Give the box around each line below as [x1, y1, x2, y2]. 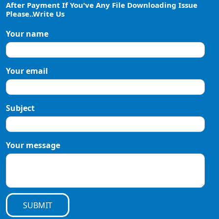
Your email [6, 66, 48, 77]
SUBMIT [23, 200, 52, 211]
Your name [6, 28, 48, 40]
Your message [6, 140, 60, 151]
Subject [6, 103, 35, 114]
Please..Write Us [6, 9, 65, 19]
